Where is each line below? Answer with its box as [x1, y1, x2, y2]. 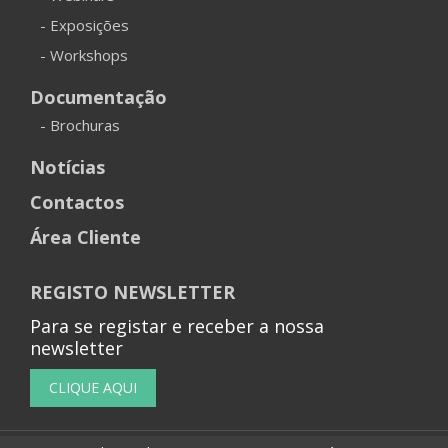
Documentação [30, 84, 167, 109]
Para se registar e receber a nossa [30, 313, 324, 338]
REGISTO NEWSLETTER [30, 279, 235, 304]
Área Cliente [30, 224, 141, 249]
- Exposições [40, 14, 129, 35]
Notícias [30, 154, 105, 179]
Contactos [30, 189, 124, 214]
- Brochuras [40, 114, 120, 135]
